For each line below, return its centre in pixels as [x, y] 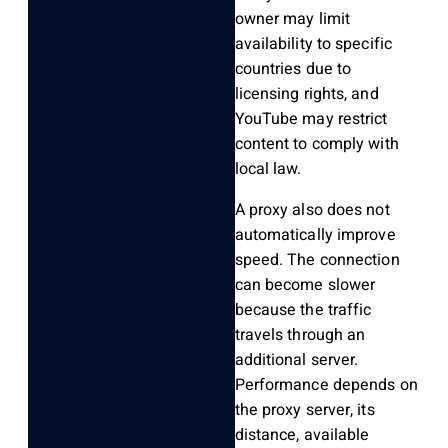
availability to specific [313, 44]
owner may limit [292, 19]
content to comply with [316, 144]
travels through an [300, 335]
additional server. [296, 360]
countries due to [293, 69]
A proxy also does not [312, 210]
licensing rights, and [306, 94]
